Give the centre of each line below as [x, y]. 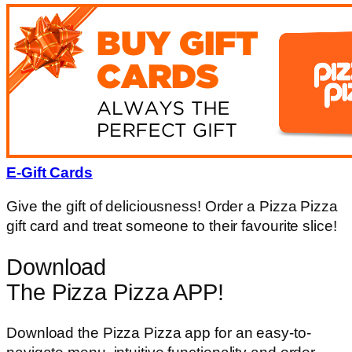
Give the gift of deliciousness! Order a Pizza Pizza [172, 207]
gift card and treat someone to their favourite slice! [172, 226]
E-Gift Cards [49, 172]
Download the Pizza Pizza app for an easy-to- [159, 333]
